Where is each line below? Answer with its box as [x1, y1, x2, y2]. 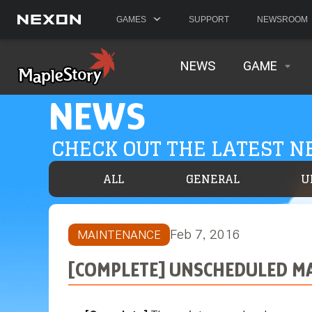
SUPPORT [189, 15, 229, 24]
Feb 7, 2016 [169, 228, 240, 241]
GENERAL [185, 169, 240, 189]
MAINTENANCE [77, 229, 161, 240]
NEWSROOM [257, 15, 308, 24]
